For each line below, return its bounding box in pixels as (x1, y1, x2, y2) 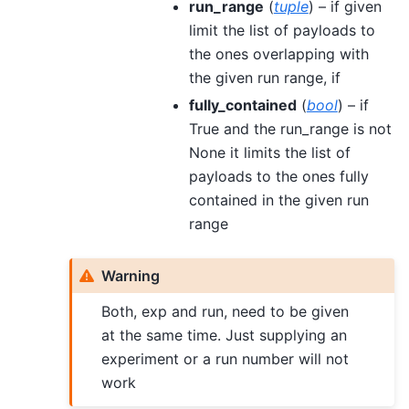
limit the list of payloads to (188, 20, 375, 39)
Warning (101, 266, 161, 285)
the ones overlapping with (188, 44, 369, 63)
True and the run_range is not (188, 119, 392, 138)
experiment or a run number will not (101, 349, 350, 368)
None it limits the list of (188, 142, 351, 162)
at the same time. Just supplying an (101, 325, 348, 344)
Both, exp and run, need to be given (101, 301, 350, 320)
